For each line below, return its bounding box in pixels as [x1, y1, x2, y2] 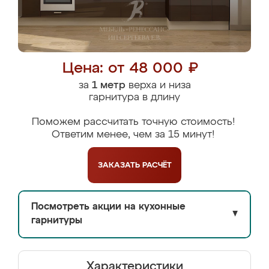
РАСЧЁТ [142, 161, 172, 169]
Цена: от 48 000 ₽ [62, 61, 198, 76]
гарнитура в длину [89, 92, 180, 103]
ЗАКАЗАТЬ [97, 161, 142, 169]
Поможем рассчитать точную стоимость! [31, 117, 235, 127]
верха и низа [125, 80, 191, 91]
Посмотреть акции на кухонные [31, 202, 186, 212]
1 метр [91, 80, 125, 91]
